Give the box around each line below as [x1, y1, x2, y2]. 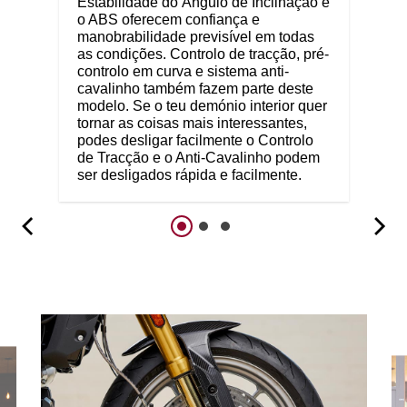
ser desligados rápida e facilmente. [76, 166, 302, 183]
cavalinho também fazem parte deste [76, 80, 313, 96]
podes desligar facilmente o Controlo [76, 132, 313, 148]
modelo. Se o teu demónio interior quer [76, 97, 327, 114]
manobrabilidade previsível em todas [76, 28, 314, 45]
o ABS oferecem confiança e [76, 11, 260, 27]
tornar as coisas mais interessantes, [76, 114, 307, 131]
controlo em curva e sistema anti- [76, 63, 289, 79]
